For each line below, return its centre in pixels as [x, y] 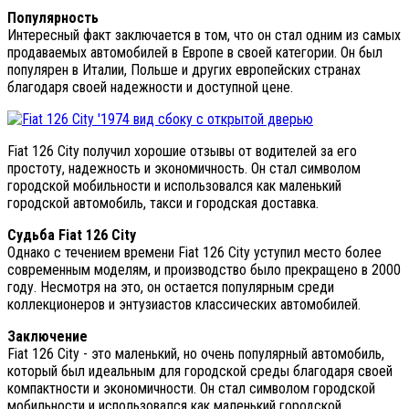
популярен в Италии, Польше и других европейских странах [184, 69]
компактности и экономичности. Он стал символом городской [191, 388]
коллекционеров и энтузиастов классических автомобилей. [184, 304]
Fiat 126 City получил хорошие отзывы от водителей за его [182, 151]
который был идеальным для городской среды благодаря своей [200, 371]
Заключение [47, 336]
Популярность [53, 17]
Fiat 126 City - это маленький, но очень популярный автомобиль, [196, 353]
